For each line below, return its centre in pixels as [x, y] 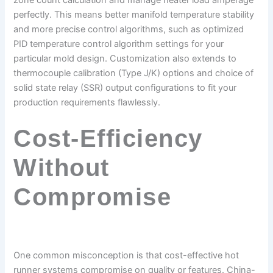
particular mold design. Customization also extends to [125, 59]
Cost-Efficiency [108, 139]
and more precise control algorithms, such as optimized [129, 30]
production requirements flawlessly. [87, 103]
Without [62, 168]
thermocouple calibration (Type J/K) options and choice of [134, 73]
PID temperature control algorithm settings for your [119, 44]
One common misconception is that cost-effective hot [126, 256]
